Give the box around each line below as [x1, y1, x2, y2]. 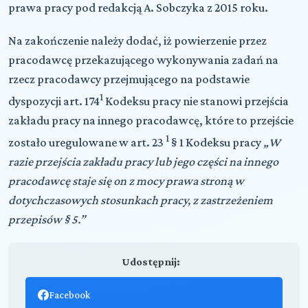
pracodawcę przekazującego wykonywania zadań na [8, 52, 278, 67]
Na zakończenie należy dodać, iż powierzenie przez [8, 33, 267, 47]
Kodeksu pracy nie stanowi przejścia [105, 93, 289, 108]
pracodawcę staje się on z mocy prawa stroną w [8, 173, 244, 188]
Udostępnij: [121, 255, 180, 267]
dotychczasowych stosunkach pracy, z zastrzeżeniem [8, 192, 273, 207]
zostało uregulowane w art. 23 [8, 135, 166, 149]
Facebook [48, 289, 90, 300]
